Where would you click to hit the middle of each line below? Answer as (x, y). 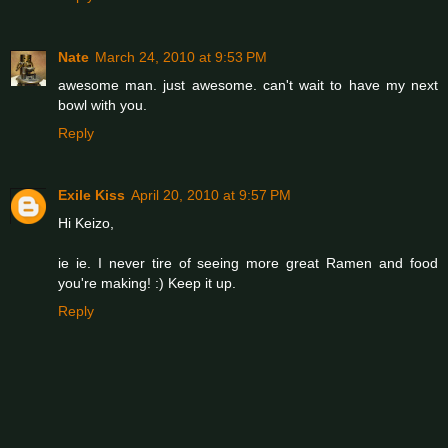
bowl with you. (102, 105)
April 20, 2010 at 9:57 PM (211, 195)
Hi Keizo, (86, 223)
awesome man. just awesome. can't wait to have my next (248, 85)
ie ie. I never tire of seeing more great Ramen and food (248, 263)
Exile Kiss (91, 195)
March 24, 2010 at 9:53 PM (181, 57)
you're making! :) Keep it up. (147, 283)
